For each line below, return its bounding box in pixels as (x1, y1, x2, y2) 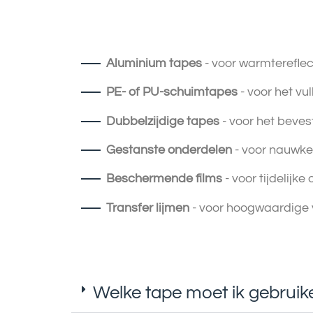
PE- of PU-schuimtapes (106, 85, 238, 99)
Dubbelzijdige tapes (106, 114, 219, 128)
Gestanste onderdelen (106, 143, 232, 157)
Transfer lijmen (106, 201, 189, 214)
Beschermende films (106, 172, 222, 186)
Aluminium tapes (106, 56, 202, 70)
